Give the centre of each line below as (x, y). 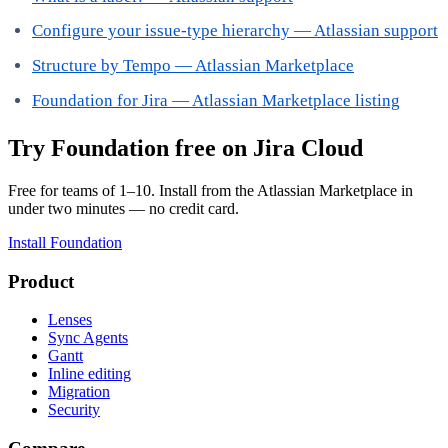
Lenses (70, 320)
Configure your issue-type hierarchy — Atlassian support (235, 31)
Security (74, 410)
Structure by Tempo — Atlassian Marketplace (193, 66)
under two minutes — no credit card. (123, 208)
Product (41, 281)
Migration (79, 392)
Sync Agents (88, 338)
